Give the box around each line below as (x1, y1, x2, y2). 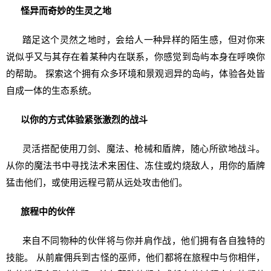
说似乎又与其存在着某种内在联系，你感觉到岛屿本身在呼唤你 (6, 51, 265, 62)
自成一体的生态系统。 (6, 85, 97, 96)
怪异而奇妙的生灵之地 (21, 5, 111, 16)
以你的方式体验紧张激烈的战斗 (21, 114, 148, 125)
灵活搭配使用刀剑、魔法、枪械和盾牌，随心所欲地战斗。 (6, 143, 265, 154)
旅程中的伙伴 (21, 206, 75, 217)
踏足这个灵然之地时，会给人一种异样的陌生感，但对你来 (6, 34, 265, 45)
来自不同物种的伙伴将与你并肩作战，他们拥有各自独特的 (6, 235, 265, 246)
